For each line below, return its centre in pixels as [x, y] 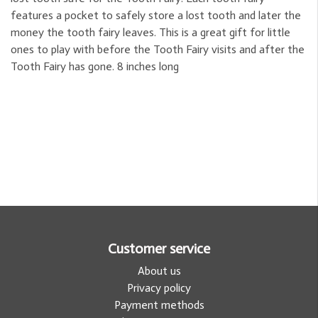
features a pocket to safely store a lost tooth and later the [156, 15]
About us [159, 270]
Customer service [159, 248]
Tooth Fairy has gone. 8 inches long [95, 66]
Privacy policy [159, 287]
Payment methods [159, 305]
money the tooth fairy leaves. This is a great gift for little [150, 32]
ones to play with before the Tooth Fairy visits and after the [158, 49]
